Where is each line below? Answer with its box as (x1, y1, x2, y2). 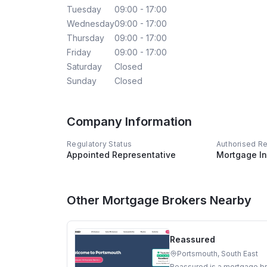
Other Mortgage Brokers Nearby (67, 193, 252, 207)
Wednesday (67, 18, 114, 29)
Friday (67, 46, 91, 57)
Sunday (67, 75, 97, 86)
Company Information (67, 114, 192, 129)
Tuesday (67, 4, 101, 14)
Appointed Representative (67, 149, 176, 160)
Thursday (67, 32, 104, 43)
